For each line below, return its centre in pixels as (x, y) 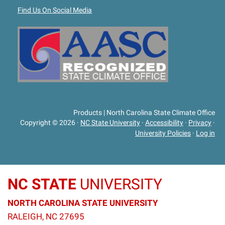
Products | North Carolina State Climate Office (144, 112)
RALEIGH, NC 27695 (46, 216)
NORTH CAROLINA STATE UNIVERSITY (83, 203)
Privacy (200, 123)
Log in (205, 133)
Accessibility (164, 123)
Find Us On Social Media (55, 10)
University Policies (163, 133)
